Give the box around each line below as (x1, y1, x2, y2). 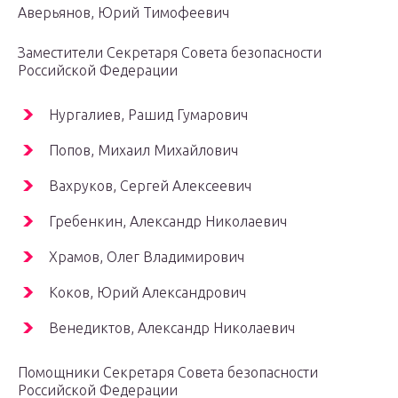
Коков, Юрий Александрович (49, 284, 246, 301)
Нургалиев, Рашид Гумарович (49, 107, 248, 123)
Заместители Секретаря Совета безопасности (18, 44, 322, 61)
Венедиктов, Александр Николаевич (49, 320, 295, 337)
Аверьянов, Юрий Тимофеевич (18, 4, 229, 21)
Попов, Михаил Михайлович (49, 142, 238, 159)
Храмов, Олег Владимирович (49, 249, 244, 266)
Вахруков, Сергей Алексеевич (49, 178, 251, 195)
